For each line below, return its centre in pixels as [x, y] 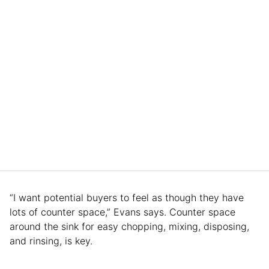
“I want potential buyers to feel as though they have [127, 197]
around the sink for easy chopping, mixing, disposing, [129, 226]
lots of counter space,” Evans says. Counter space [122, 212]
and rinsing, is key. [53, 240]
